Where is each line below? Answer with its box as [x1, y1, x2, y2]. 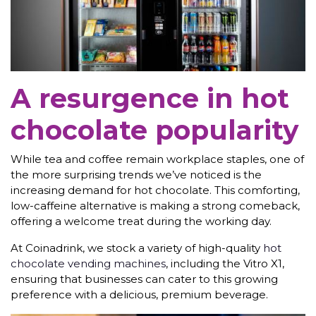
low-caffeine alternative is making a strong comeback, [11, 198, 300, 212]
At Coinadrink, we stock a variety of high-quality [11, 241, 263, 255]
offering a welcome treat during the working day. [11, 214, 272, 228]
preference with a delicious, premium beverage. [11, 287, 268, 301]
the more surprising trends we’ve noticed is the [11, 167, 262, 181]
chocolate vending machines [11, 256, 166, 270]
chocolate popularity [11, 114, 298, 146]
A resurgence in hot [11, 82, 289, 114]
